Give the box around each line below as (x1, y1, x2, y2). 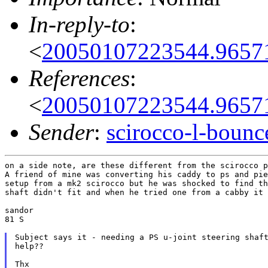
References (29, 65, 130, 91)
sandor (5, 205, 33, 215)
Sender (29, 118, 94, 145)
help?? (14, 241, 44, 251)
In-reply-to (29, 11, 130, 37)
